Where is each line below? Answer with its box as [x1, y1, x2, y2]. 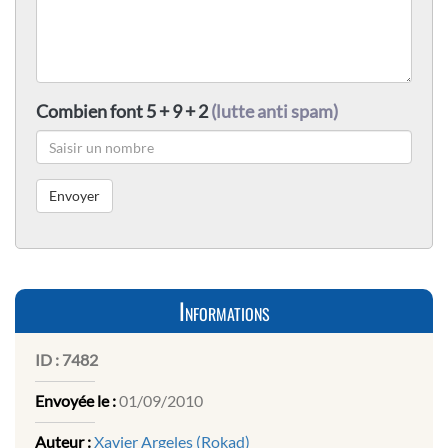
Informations [178, 294, 270, 329]
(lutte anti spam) [211, 100, 338, 123]
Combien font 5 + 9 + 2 [36, 100, 211, 123]
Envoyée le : [35, 391, 116, 411]
